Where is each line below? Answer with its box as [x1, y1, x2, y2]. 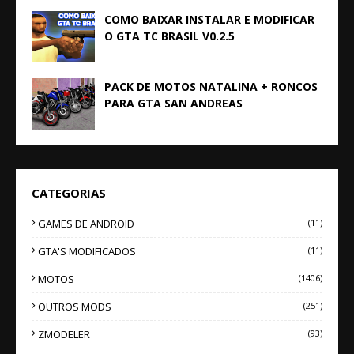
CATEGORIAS [32, 185, 106, 201]
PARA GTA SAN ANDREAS [104, 96, 243, 111]
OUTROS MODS [38, 299, 111, 314]
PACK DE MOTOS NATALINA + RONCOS [104, 79, 318, 94]
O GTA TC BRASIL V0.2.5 [104, 28, 235, 43]
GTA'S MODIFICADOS [38, 244, 136, 258]
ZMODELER [38, 327, 90, 341]
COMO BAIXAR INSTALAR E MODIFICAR [104, 12, 314, 27]
